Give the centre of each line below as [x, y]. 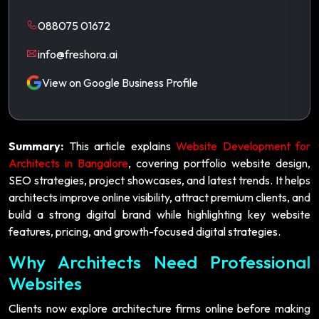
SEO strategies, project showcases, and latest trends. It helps [159, 180]
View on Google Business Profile [120, 82]
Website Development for [243, 146]
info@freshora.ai [78, 54]
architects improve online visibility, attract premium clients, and [159, 197]
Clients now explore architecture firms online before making [159, 308]
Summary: [36, 146]
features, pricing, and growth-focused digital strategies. [145, 231]
